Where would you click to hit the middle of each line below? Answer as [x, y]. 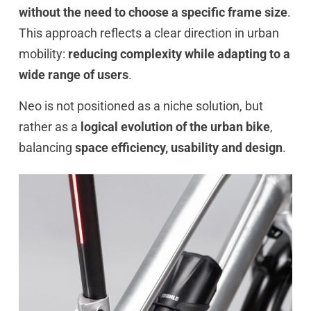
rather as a [49, 126]
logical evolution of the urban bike [175, 126]
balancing [47, 147]
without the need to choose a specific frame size [153, 12]
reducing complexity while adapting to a [179, 54]
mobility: [43, 54]
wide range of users [73, 75]
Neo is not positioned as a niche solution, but [141, 106]
